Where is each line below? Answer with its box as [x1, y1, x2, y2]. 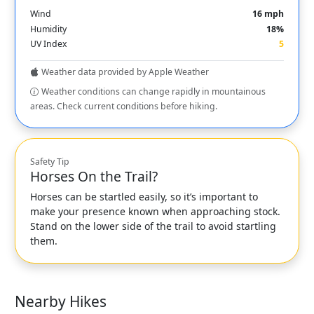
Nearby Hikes [15, 292, 107, 312]
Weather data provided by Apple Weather [41, 66, 209, 78]
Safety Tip [30, 156, 69, 168]
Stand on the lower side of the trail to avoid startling [30, 219, 276, 233]
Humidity [30, 22, 67, 35]
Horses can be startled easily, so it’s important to [30, 190, 258, 204]
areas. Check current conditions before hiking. [30, 100, 217, 113]
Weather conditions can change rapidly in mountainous [41, 86, 266, 98]
